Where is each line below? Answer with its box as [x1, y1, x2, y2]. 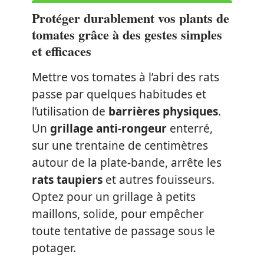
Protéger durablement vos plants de [32, 8, 229, 28]
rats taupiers [32, 171, 103, 187]
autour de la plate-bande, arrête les [32, 154, 222, 170]
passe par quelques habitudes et [32, 86, 206, 102]
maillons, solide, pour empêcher [32, 206, 204, 222]
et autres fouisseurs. [103, 171, 214, 187]
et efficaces [32, 41, 91, 61]
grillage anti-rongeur [50, 120, 167, 136]
